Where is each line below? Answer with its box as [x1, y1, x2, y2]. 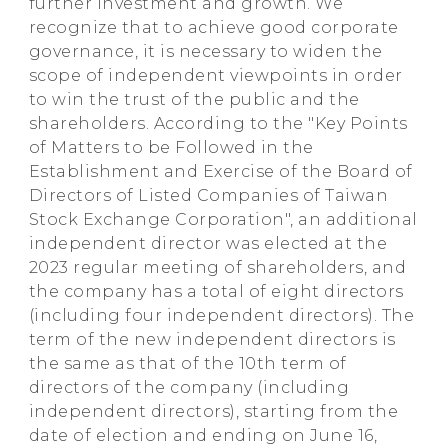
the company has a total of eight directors [28, 281, 404, 301]
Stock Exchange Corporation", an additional [28, 209, 418, 229]
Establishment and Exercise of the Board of [28, 161, 413, 181]
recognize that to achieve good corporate [28, 17, 399, 37]
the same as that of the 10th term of [28, 353, 347, 373]
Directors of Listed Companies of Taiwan [28, 185, 389, 205]
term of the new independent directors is [28, 329, 396, 349]
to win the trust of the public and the [28, 89, 360, 109]
